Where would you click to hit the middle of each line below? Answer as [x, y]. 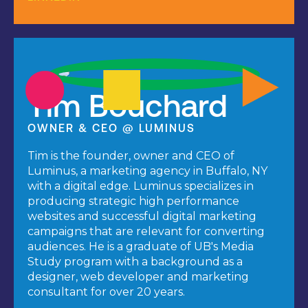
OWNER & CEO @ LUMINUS [111, 128]
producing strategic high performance [133, 201]
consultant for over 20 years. [106, 292]
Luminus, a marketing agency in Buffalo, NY [147, 171]
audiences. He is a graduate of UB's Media [141, 247]
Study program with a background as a [135, 262]
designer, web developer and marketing [138, 277]
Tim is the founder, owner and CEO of [131, 156]
